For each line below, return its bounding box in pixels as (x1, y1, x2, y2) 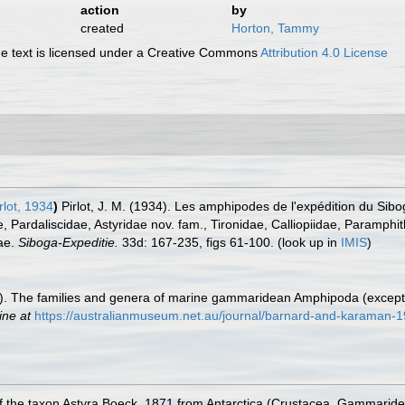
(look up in (274, 234, 341, 250)
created (80, 20, 124, 35)
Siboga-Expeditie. (18, 234, 118, 250)
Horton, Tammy (231, 20, 319, 35)
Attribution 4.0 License (260, 44, 389, 60)
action (80, 2, 119, 17)
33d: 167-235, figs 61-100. (118, 234, 274, 250)
